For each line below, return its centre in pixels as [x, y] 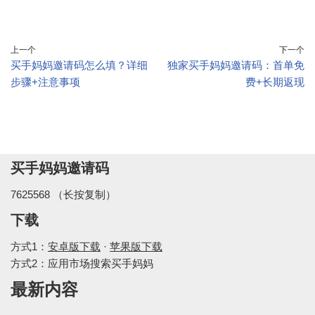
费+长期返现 [275, 82]
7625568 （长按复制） [63, 194]
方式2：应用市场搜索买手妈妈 [82, 263]
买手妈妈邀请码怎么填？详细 [79, 65]
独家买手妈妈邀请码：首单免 [236, 65]
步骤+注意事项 [45, 82]
